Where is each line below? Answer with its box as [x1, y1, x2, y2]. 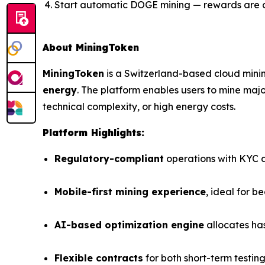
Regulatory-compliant [54, 153, 164, 165]
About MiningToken [43, 41, 139, 54]
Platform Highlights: [43, 127, 144, 139]
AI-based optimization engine [54, 219, 204, 231]
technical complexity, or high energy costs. [43, 101, 235, 113]
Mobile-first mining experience [54, 186, 206, 198]
